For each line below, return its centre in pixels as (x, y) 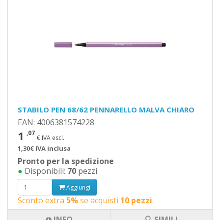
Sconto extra (42, 200)
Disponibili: (45, 171)
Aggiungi (78, 187)
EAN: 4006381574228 (56, 122)
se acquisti (99, 200)
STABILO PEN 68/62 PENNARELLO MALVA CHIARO (106, 110)
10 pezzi (136, 200)
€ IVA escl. (51, 138)
